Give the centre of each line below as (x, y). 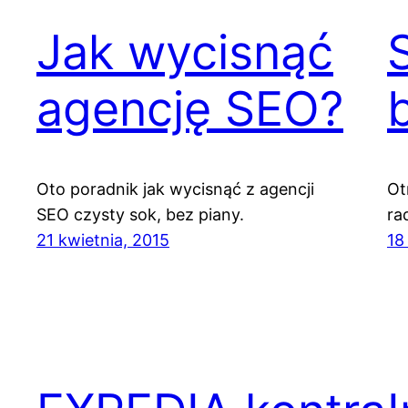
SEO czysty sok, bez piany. (140, 215)
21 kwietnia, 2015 (103, 240)
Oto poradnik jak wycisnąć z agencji (175, 189)
